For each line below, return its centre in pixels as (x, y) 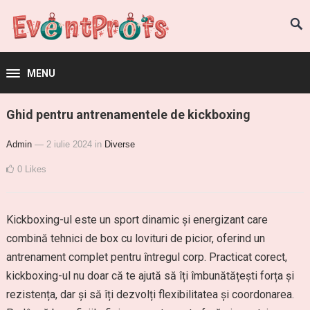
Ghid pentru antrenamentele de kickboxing (128, 115)
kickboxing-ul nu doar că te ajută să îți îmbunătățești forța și (150, 276)
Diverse (119, 144)
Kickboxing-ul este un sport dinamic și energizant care (137, 220)
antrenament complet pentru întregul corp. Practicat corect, (146, 257)
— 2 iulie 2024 (63, 144)
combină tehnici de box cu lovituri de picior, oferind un (135, 238)
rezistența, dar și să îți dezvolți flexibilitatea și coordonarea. (150, 294)
